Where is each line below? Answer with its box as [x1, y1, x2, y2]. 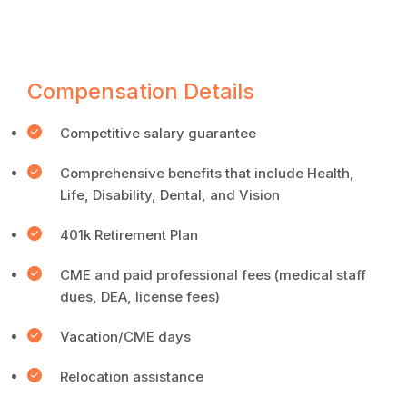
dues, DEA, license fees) [60, 288, 220, 305]
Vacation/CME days [60, 328, 191, 345]
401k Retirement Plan [60, 226, 198, 243]
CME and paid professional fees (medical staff [60, 266, 366, 283]
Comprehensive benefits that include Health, [60, 164, 354, 182]
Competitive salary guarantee [60, 124, 256, 142]
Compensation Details [27, 78, 254, 104]
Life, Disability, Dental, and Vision [60, 186, 280, 203]
